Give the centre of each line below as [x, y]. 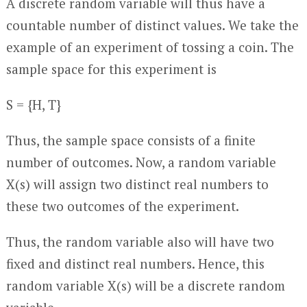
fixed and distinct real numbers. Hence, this [135, 263]
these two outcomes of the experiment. [122, 206]
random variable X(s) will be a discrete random [145, 285]
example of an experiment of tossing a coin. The [150, 47]
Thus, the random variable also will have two [140, 242]
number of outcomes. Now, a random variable [141, 162]
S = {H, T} [33, 105]
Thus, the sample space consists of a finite [131, 140]
